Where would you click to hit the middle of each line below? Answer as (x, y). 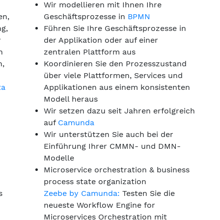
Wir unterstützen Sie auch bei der (109, 134)
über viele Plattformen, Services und (113, 75)
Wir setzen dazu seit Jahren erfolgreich (119, 111)
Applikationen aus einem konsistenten (117, 87)
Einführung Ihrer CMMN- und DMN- (112, 146)
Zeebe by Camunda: (82, 193)
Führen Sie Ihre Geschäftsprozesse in (115, 28)
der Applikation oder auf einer (101, 40)
